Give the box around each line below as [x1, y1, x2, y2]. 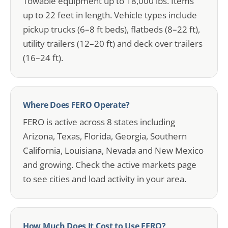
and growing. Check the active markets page [23, 159, 196, 170]
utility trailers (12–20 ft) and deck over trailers [23, 38, 203, 49]
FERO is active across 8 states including [23, 116, 175, 128]
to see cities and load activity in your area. [23, 173, 186, 185]
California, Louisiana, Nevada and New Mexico [23, 145, 204, 156]
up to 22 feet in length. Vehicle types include [23, 9, 197, 21]
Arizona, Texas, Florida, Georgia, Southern [23, 130, 187, 142]
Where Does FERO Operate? [23, 99, 130, 110]
